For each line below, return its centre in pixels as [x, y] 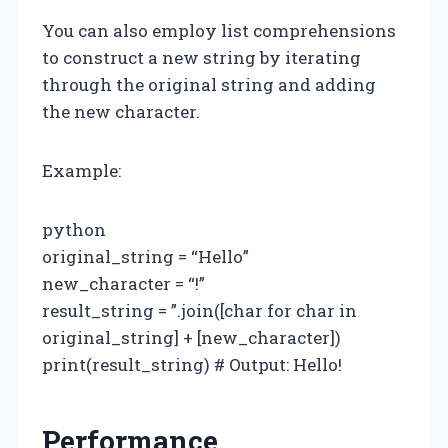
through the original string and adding [209, 84]
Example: [81, 170]
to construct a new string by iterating [201, 57]
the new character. [121, 111]
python [74, 229]
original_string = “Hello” [145, 256]
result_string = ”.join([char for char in [199, 310]
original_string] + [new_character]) [191, 337]
